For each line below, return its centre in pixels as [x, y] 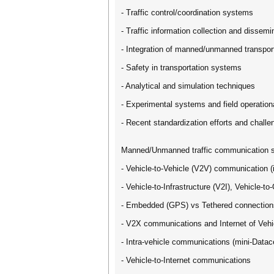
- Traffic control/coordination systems [187, 13]
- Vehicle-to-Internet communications [186, 260]
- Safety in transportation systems [181, 68]
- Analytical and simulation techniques [188, 86]
